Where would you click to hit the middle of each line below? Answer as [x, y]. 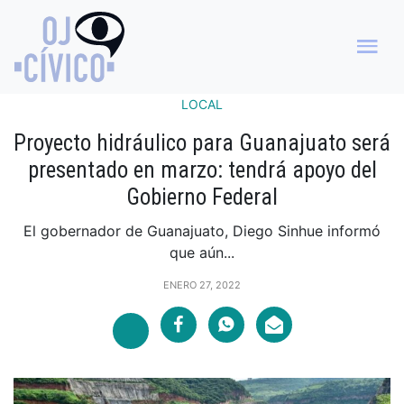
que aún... [202, 252]
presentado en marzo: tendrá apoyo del [202, 170]
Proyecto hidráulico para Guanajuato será [202, 142]
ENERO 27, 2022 [202, 285]
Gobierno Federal [202, 197]
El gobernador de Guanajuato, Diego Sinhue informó [202, 230]
